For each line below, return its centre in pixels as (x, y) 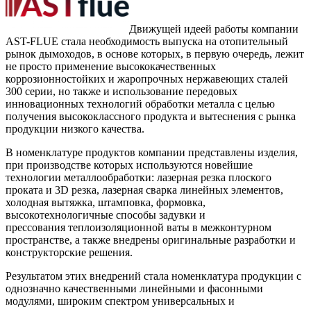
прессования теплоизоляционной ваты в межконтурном (138, 227)
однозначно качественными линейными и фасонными (134, 288)
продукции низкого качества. (75, 128)
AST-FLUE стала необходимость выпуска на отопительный (147, 41)
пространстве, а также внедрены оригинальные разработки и (151, 239)
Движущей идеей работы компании (214, 28)
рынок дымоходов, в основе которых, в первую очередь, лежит (155, 53)
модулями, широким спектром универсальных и (120, 301)
